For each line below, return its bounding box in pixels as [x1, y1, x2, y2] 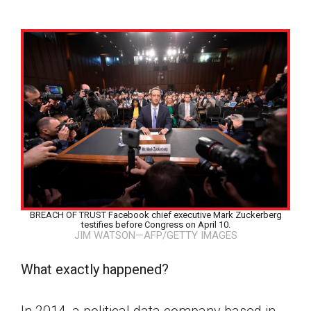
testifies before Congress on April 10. [81, 219, 230, 230]
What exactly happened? [21, 261, 169, 278]
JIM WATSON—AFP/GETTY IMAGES [74, 229, 237, 242]
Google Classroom [96, 276, 215, 292]
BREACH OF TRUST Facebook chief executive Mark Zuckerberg [29, 210, 282, 221]
